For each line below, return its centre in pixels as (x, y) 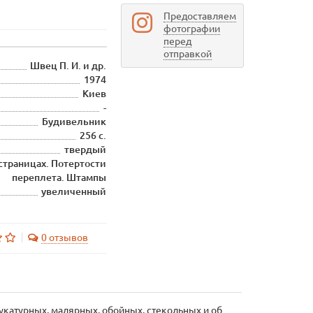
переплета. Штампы (59, 177)
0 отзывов (64, 238)
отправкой (187, 54)
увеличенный (74, 191)
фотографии (191, 29)
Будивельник (74, 122)
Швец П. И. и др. (68, 66)
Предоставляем (199, 16)
